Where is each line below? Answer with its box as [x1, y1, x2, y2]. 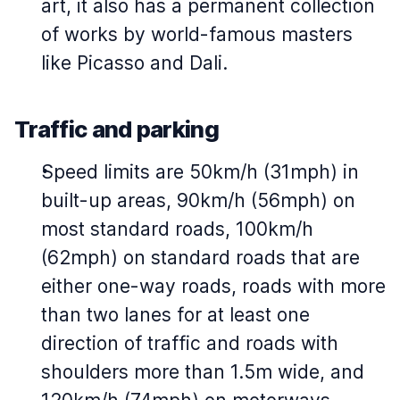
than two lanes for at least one [41, 304, 310, 327]
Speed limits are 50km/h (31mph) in [41, 161, 359, 184]
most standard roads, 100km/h [41, 218, 313, 241]
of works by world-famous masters [41, 23, 353, 46]
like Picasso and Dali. [41, 52, 228, 75]
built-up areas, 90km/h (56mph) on [41, 189, 355, 212]
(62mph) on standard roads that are [41, 246, 360, 270]
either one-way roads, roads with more [41, 275, 386, 298]
